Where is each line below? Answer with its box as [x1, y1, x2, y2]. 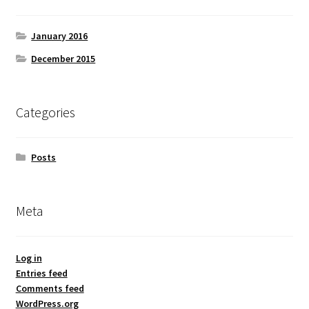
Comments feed [15, 281, 84, 295]
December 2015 [31, 52, 96, 65]
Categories [15, 103, 75, 121]
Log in [15, 251, 42, 264]
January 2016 [31, 29, 88, 42]
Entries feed [15, 266, 68, 279]
